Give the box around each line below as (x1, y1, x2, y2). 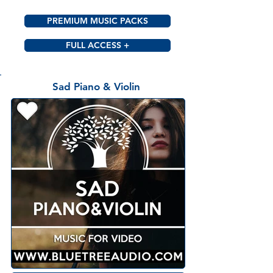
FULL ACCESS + (66, 40, 129, 51)
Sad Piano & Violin (52, 80, 140, 93)
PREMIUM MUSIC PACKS (47, 15, 148, 27)
